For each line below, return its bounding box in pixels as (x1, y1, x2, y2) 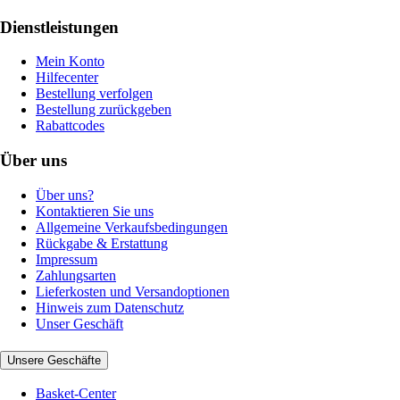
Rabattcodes (36, 118, 104, 134)
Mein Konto (36, 54, 104, 70)
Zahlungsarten (36, 267, 116, 283)
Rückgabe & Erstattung (36, 235, 168, 251)
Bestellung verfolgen (36, 86, 153, 102)
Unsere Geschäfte (7, 353, 101, 367)
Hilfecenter (36, 70, 98, 86)
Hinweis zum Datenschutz (36, 299, 184, 315)
